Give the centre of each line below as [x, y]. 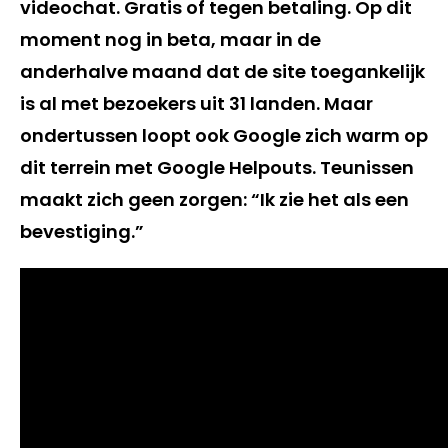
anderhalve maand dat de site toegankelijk [222, 71]
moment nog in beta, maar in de [170, 39]
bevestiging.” [82, 231]
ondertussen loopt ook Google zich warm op [224, 135]
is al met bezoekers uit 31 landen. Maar [196, 103]
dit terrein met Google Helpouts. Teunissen [217, 167]
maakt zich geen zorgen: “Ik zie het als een [214, 199]
